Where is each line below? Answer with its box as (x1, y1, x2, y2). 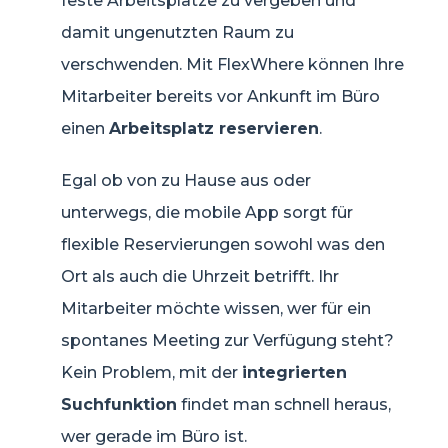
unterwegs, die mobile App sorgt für (61, 202, 353, 222)
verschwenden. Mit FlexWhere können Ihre (61, 54, 404, 74)
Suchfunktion (61, 394, 177, 414)
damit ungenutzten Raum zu (61, 22, 294, 42)
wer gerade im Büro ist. (61, 426, 247, 446)
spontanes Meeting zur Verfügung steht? (61, 330, 394, 350)
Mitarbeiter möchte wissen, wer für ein (61, 298, 371, 318)
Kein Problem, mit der (61, 362, 242, 382)
